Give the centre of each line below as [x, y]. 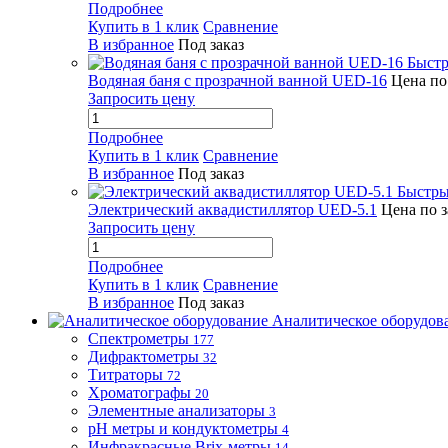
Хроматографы [139, 392]
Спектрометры [138, 338]
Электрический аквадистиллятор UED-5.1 [232, 209]
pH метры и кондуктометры [183, 428]
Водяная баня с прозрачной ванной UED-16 [237, 80]
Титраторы [125, 374]
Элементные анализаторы [176, 410]
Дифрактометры [143, 356]
